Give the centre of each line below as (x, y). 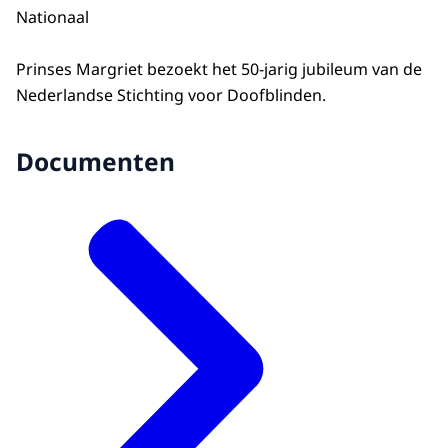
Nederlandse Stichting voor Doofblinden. (171, 95)
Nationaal (52, 16)
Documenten (95, 162)
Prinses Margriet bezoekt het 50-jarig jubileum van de (219, 69)
